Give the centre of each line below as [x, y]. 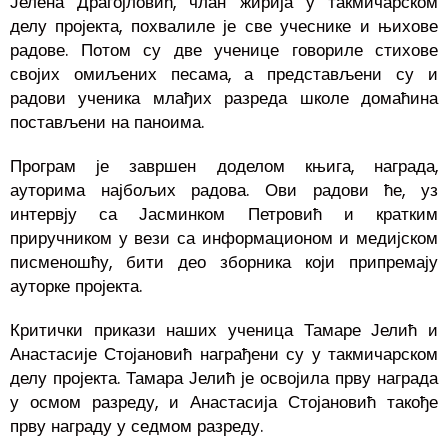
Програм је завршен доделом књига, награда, [224, 165]
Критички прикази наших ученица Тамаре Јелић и [224, 329]
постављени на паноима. [107, 121]
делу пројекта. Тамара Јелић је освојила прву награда [224, 377]
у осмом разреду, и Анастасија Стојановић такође [224, 401]
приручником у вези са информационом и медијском [224, 237]
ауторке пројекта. [76, 285]
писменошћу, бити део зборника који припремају [224, 261]
